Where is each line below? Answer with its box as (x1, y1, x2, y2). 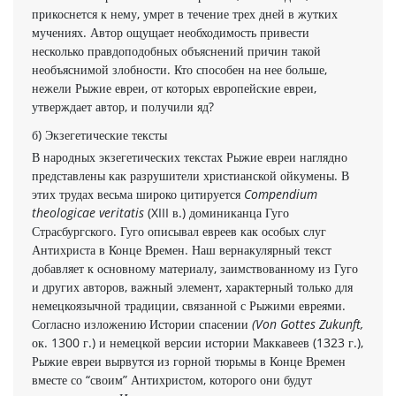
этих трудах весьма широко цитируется (32, 185, 244, 202)
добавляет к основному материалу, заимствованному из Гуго (32, 259, 358, 277)
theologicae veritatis (32, 203, 144, 221)
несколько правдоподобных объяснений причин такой (32, 42, 321, 59)
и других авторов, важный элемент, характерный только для (32, 278, 353, 295)
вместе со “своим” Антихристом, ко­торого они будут (32, 370, 312, 388)
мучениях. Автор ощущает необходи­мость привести (32, 23, 309, 41)
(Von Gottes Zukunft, (252, 315, 363, 332)
